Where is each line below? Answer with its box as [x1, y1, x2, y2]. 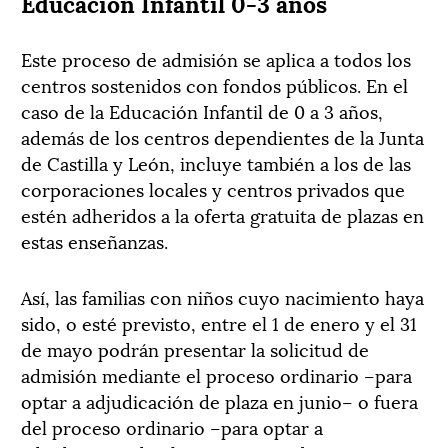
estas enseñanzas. [21, 226, 168, 254]
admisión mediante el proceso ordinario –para [21, 360, 412, 388]
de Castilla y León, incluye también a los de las [21, 148, 411, 176]
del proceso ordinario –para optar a [21, 412, 323, 440]
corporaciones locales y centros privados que [21, 174, 405, 202]
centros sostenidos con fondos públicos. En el [21, 70, 408, 98]
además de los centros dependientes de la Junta [21, 122, 424, 150]
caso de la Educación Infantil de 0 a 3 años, [21, 96, 383, 124]
